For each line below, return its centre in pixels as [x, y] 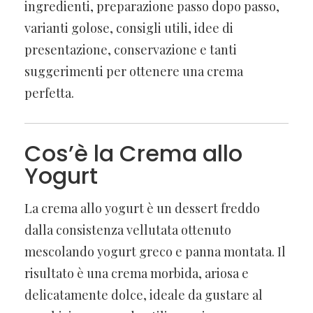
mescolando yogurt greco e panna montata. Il [155, 251]
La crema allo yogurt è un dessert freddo [142, 208]
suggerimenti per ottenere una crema [134, 71]
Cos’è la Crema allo [133, 153]
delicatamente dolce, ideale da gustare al [144, 294]
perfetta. [49, 93]
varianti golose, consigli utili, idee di [129, 28]
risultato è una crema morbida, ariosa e [137, 273]
